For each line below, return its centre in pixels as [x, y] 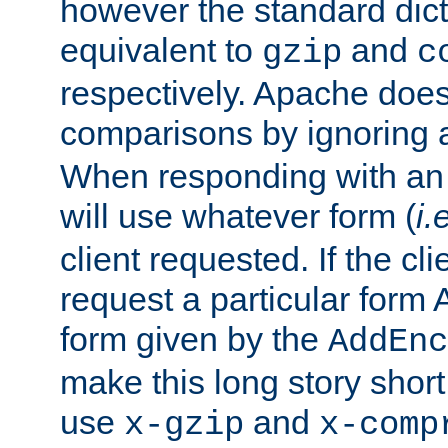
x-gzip [184, 424]
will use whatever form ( [238, 215]
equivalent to [161, 49]
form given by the [194, 338]
